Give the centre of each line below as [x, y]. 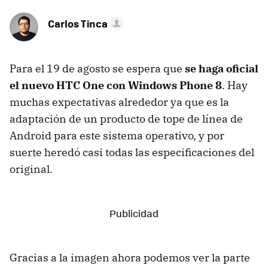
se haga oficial [222, 69]
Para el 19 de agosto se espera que [97, 69]
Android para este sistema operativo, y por [117, 136]
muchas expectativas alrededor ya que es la [119, 102]
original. [31, 169]
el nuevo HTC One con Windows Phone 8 [116, 86]
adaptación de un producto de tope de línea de [126, 119]
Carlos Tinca [78, 24]
